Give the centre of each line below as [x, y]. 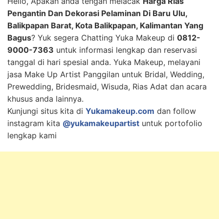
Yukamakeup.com [120, 111]
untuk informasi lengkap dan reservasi [125, 50]
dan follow [175, 111]
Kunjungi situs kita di [46, 111]
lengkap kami [32, 135]
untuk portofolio [171, 123]
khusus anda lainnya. [45, 99]
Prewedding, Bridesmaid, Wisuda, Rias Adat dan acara [107, 87]
